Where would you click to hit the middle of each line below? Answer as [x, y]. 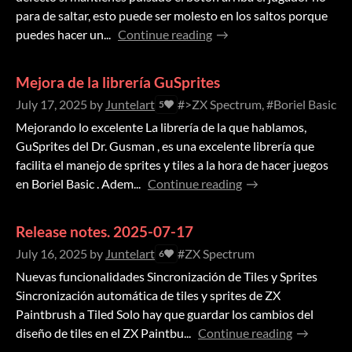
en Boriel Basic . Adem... [78, 184]
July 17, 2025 [51, 104]
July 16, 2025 [51, 254]
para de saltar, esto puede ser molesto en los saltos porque [172, 16]
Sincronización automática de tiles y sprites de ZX [148, 295]
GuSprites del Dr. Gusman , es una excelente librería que [165, 146]
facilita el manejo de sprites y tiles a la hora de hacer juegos [172, 165]
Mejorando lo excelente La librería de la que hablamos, [161, 127]
